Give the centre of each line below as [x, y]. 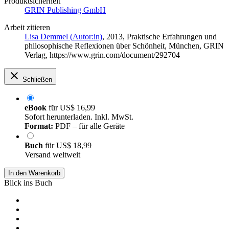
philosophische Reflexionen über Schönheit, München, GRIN [124, 46]
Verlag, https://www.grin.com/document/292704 [102, 55]
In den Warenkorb [34, 173]
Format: [39, 126]
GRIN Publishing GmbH [65, 10]
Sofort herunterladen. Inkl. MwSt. [79, 117]
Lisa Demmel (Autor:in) [63, 37]
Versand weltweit [52, 155]
